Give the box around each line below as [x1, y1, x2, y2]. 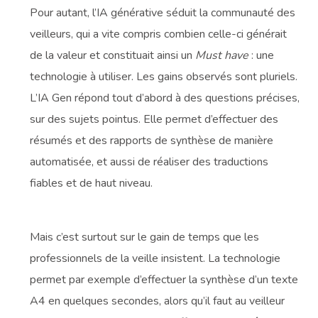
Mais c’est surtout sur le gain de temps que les [30, 229, 260, 245]
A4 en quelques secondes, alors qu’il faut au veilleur [30, 292, 285, 309]
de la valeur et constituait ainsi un [30, 47, 196, 63]
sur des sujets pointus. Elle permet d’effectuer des [30, 111, 279, 127]
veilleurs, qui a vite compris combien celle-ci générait [30, 26, 287, 42]
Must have [195, 47, 249, 63]
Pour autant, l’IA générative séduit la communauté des [30, 4, 296, 21]
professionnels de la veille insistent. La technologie [30, 250, 281, 266]
